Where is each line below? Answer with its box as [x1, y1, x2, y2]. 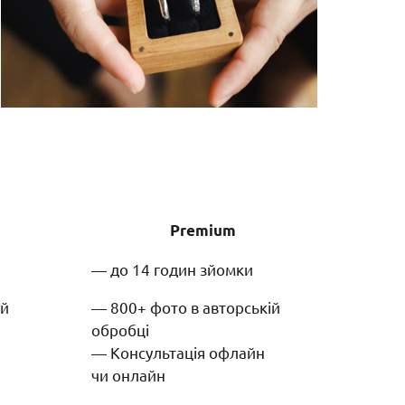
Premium [169, 220, 236, 240]
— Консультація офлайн [91, 342, 265, 362]
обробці [91, 319, 149, 339]
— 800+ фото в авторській [91, 297, 280, 316]
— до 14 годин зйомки [91, 259, 253, 278]
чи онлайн [91, 364, 169, 384]
